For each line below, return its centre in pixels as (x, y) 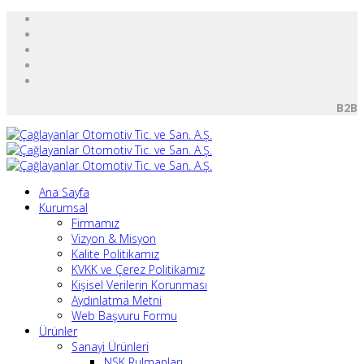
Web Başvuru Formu (124, 316)
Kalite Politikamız (115, 254)
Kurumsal (63, 208)
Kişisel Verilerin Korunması (139, 285)
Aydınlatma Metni (117, 300)
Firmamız (95, 223)
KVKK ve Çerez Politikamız (138, 269)
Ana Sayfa (64, 192)
